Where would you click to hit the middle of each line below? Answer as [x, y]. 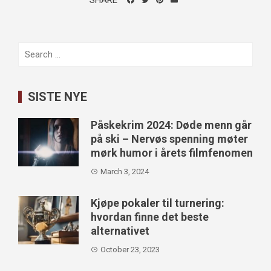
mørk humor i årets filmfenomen [172, 152]
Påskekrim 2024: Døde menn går [171, 125]
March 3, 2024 [125, 171]
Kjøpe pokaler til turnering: [158, 203]
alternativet [120, 230]
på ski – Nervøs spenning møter [169, 139]
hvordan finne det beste [150, 217]
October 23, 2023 [130, 249]
